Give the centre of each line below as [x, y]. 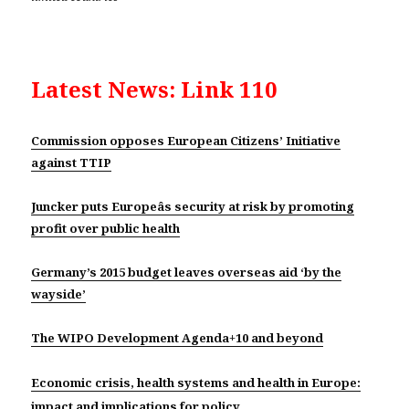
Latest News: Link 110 [155, 89]
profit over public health [106, 229]
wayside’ [59, 294]
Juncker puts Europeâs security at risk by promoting [193, 207]
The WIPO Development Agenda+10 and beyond [178, 338]
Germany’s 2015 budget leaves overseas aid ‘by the [187, 273]
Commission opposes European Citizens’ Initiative [186, 141]
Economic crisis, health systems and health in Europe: [196, 383]
